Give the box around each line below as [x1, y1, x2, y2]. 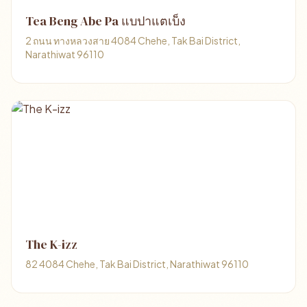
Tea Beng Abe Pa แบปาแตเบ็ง [25, 12, 186, 29]
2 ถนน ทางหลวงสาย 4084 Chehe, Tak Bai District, [25, 34, 241, 47]
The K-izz [25, 236, 77, 253]
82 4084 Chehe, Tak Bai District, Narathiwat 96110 [25, 258, 249, 270]
